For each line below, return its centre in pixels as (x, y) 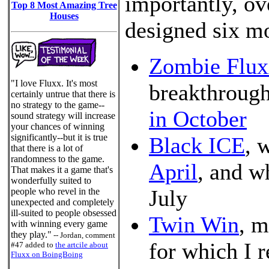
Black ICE (197, 145)
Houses (64, 16)
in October (198, 119)
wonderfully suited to (51, 180)
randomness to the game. (58, 159)
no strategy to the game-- (58, 105)
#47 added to (33, 245)
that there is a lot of (47, 148)
